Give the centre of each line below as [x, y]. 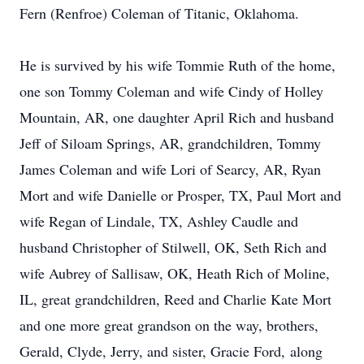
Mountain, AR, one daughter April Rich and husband [177, 117]
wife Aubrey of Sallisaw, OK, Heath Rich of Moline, [175, 273]
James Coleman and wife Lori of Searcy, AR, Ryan [170, 169]
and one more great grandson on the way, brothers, [169, 325]
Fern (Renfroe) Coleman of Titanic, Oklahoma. [159, 13]
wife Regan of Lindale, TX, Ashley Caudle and [159, 221]
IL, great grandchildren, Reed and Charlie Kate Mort [175, 299]
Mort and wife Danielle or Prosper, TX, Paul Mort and [180, 195]
